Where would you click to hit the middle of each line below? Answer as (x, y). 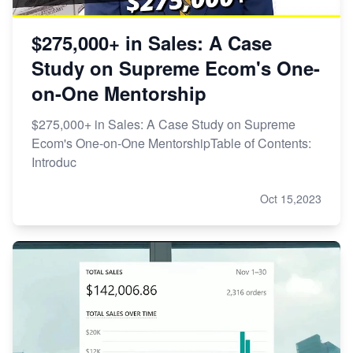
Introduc (54, 162)
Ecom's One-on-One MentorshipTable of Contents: (171, 143)
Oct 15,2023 (291, 198)
